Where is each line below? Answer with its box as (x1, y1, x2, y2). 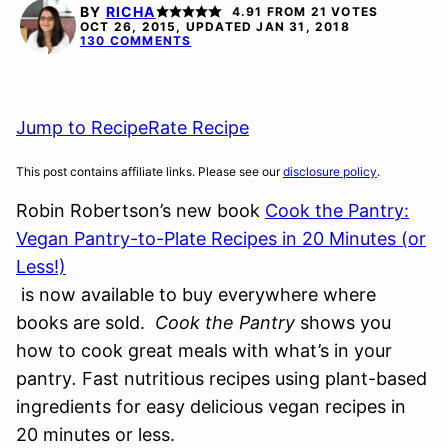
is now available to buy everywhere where (16, 284, 376, 305)
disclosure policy (283, 164, 377, 179)
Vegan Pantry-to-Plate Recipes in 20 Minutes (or (16, 228, 426, 249)
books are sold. (16, 312, 155, 333)
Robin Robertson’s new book (16, 200, 265, 221)
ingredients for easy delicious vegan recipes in (16, 396, 406, 417)
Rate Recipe (148, 117, 249, 138)
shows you (300, 312, 391, 333)
